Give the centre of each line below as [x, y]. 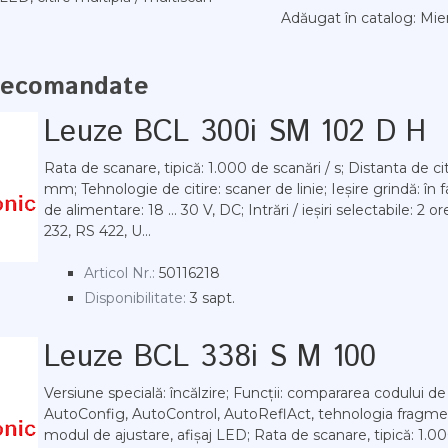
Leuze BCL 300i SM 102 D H [235, 132]
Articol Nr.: [119, 273]
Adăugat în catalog [347, 18]
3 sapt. [212, 298]
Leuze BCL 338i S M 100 [210, 357]
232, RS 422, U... [97, 231]
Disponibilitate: [135, 298]
